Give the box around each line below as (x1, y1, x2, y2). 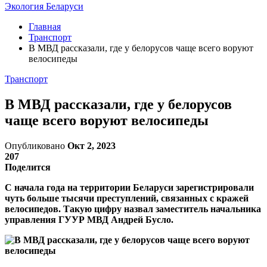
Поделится (5, 162, 51, 172)
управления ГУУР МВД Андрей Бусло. (5, 214, 173, 225)
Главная (29, 21, 61, 32)
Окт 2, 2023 (67, 140, 116, 151)
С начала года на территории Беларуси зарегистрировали (5, 182, 254, 193)
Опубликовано (5, 140, 67, 151)
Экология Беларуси (5, 1, 83, 11)
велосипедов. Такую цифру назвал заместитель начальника (5, 203, 261, 214)
